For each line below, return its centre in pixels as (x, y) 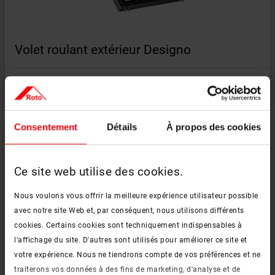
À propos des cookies (214, 127)
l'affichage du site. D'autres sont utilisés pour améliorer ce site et (131, 240)
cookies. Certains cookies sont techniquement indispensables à (128, 226)
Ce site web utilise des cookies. (99, 172)
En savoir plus (46, 86)
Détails (122, 127)
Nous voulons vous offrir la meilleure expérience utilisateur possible (136, 196)
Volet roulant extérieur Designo (103, 50)
